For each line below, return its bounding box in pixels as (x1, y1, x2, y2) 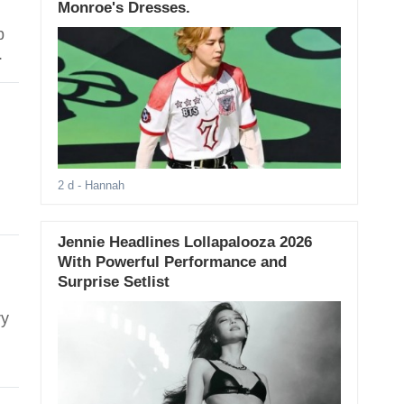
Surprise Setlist (57, 273, 170, 291)
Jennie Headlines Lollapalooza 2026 (57, 234, 312, 252)
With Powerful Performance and (57, 253, 287, 271)
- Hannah (73, 179, 124, 193)
